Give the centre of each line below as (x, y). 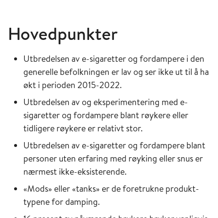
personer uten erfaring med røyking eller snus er (113, 158)
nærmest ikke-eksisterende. (75, 172)
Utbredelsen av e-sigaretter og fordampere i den (114, 59)
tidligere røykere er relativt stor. (83, 128)
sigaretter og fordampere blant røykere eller (106, 115)
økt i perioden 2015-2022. (73, 85)
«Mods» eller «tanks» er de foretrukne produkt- (111, 189)
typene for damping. (62, 202)
